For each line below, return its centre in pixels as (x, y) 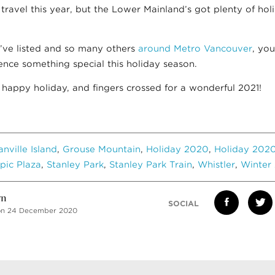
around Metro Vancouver (195, 48)
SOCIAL (184, 204)
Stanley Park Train (151, 164)
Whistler (216, 164)
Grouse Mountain (102, 149)
